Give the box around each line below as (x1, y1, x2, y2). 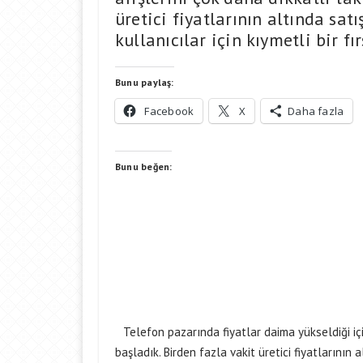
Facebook (144, 104, 194, 118)
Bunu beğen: (115, 160, 173, 173)
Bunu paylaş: (115, 76, 174, 88)
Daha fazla (288, 104, 344, 118)
